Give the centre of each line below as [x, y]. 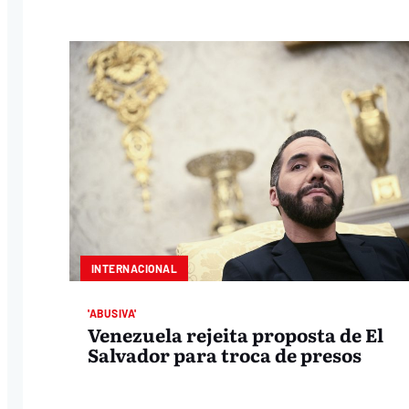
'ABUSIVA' [112, 313]
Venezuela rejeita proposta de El [236, 334]
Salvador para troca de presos [225, 354]
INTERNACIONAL [134, 269]
